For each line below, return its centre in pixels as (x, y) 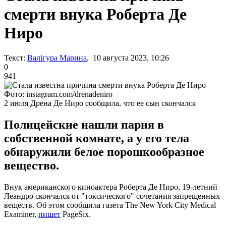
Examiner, (21, 214)
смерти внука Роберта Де (95, 14)
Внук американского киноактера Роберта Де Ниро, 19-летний (111, 187)
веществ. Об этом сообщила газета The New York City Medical (110, 205)
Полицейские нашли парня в (84, 124)
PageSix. (76, 214)
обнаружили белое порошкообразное (104, 152)
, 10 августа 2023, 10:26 (128, 58)
